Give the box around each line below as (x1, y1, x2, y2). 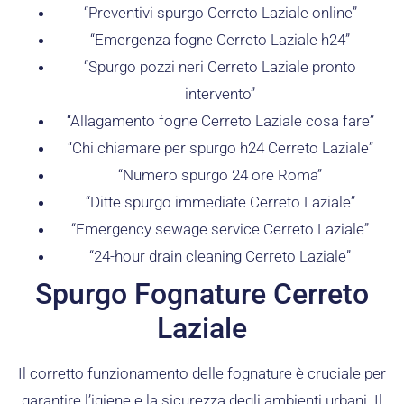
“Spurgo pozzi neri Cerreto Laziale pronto (84, 57, 356, 76)
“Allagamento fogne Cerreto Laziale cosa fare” (66, 111, 374, 130)
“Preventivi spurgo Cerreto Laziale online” (83, 3, 357, 22)
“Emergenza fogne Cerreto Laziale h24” (90, 30, 350, 49)
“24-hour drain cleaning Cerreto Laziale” (89, 246, 351, 265)
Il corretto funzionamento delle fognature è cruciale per (18, 363, 386, 382)
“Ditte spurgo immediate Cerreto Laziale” (85, 192, 355, 211)
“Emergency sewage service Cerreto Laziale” (71, 219, 369, 238)
